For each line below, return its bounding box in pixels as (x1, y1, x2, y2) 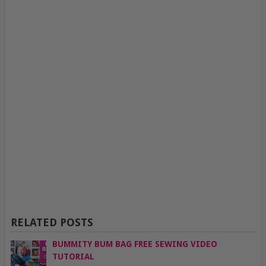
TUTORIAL (52, 251, 94, 261)
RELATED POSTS (10, 216, 93, 229)
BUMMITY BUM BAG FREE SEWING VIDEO (52, 239, 217, 249)
